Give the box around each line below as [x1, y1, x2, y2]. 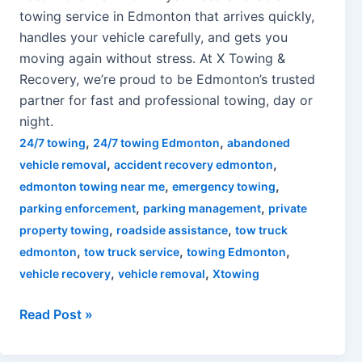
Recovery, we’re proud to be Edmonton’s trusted [19, 71, 315, 88]
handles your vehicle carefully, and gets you [19, 29, 288, 46]
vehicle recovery [19, 267, 111, 281]
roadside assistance [116, 223, 228, 238]
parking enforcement [19, 201, 136, 216]
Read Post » [19, 306, 93, 323]
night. [19, 113, 53, 130]
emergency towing [172, 179, 276, 194]
